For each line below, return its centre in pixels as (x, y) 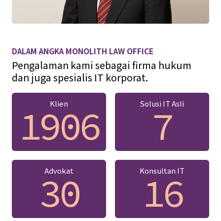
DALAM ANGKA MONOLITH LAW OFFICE (82, 51)
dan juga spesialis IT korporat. (80, 77)
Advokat (59, 170)
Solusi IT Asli (162, 104)
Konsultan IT (162, 170)
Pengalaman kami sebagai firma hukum (101, 65)
